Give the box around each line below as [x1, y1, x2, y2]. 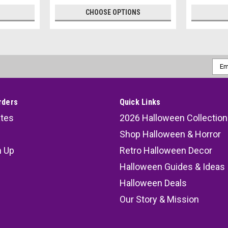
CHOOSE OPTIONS [85, 8, 140, 16]
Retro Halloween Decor [119, 145, 212, 156]
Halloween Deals [119, 177, 187, 188]
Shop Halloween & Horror [119, 128, 221, 139]
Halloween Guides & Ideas [119, 161, 225, 172]
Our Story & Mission [119, 193, 199, 205]
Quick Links [119, 97, 161, 107]
